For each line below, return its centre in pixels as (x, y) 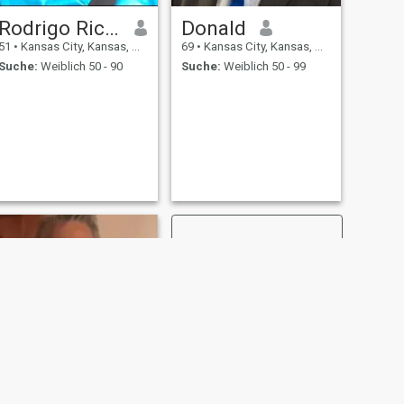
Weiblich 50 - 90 (80, 67)
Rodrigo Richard (111, 28)
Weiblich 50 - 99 (263, 67)
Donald (213, 28)
